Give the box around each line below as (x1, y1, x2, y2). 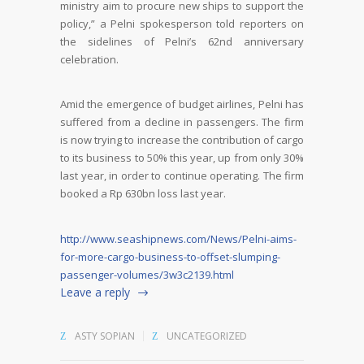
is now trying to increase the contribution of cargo (60, 132, 304, 148)
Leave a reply (60, 284, 130, 301)
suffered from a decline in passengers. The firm (60, 115, 304, 130)
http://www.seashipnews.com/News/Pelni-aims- (60, 232, 297, 247)
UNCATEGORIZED (167, 328, 247, 343)
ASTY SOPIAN (72, 328, 135, 343)
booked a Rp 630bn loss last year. (60, 186, 226, 201)
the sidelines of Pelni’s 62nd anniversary (60, 33, 304, 49)
